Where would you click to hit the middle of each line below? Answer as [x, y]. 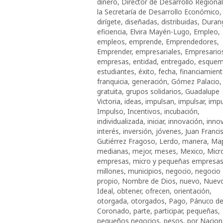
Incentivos [144, 111]
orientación [192, 191]
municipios [145, 171]
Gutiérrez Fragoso [126, 141]
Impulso [110, 111]
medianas [113, 151]
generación [150, 81]
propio [108, 181]
